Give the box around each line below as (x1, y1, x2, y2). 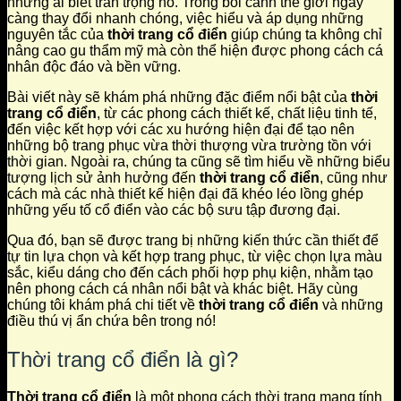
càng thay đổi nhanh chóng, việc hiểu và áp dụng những (7, 10, 363, 26)
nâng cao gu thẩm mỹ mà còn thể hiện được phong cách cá (7, 42, 383, 58)
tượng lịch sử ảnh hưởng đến (7, 169, 200, 185)
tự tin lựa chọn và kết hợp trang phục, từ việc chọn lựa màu (7, 248, 382, 264)
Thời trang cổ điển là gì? (7, 346, 238, 371)
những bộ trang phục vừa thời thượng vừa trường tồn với (7, 137, 371, 153)
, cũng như (320, 169, 388, 185)
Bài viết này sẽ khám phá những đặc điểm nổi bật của (7, 89, 351, 105)
